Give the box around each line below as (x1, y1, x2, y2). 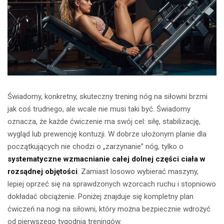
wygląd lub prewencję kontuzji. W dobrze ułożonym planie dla (7, 129, 206, 139)
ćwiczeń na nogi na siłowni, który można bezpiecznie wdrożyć (7, 204, 210, 214)
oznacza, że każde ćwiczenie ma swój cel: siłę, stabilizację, (7, 117, 200, 126)
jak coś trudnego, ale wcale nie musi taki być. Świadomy (7, 104, 190, 114)
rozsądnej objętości (7, 167, 77, 176)
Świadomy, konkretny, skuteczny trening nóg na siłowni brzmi (7, 92, 207, 101)
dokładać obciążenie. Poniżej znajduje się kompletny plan (7, 192, 193, 201)
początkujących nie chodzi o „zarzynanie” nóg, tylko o (7, 142, 183, 151)
